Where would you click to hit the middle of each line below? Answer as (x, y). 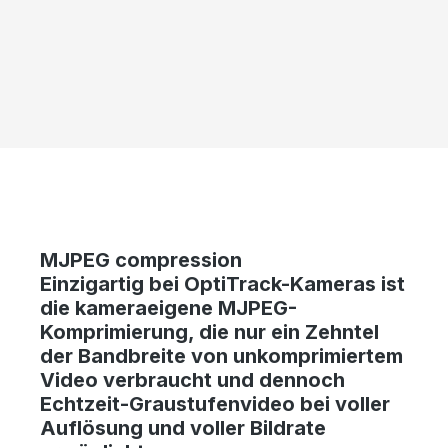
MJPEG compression (141, 259)
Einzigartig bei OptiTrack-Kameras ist (222, 283)
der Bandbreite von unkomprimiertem (221, 355)
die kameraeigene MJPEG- (168, 307)
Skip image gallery (133, 38)
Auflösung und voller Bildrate (183, 427)
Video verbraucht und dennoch (192, 379)
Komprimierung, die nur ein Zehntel (209, 331)
